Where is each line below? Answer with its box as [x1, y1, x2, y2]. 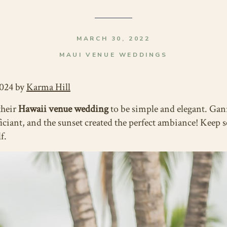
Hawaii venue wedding [18, 102, 108, 116]
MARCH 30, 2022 [77, 34, 150, 43]
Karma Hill [26, 81, 70, 94]
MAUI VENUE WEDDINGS [59, 51, 168, 59]
